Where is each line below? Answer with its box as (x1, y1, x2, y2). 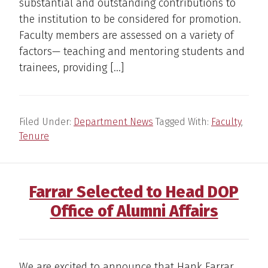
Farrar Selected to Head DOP (29, 182, 239, 202)
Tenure (19, 130, 49, 142)
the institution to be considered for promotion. (19, 12, 241, 26)
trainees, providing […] (19, 60, 124, 74)
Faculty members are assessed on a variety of (19, 28, 234, 42)
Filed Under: (19, 115, 74, 127)
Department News (74, 115, 153, 127)
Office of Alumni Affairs (50, 201, 218, 221)
